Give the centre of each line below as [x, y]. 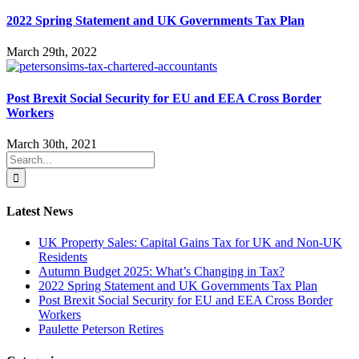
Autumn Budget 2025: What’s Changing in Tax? [161, 272]
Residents [63, 257]
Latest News [40, 212]
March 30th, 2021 [52, 143]
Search [23, 157]
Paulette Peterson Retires [101, 329]
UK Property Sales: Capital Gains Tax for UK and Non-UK [190, 243]
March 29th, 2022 [52, 52]
